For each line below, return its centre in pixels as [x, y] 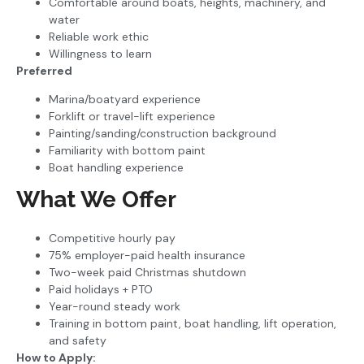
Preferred [44, 70]
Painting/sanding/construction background [162, 134]
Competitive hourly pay [112, 238]
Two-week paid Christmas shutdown [147, 273]
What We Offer [96, 200]
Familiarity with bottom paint [127, 151]
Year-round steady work [115, 307]
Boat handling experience [116, 168]
